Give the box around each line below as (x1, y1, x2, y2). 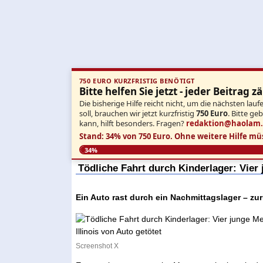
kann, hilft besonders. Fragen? (79, 117, 186, 129)
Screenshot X (76, 242, 119, 251)
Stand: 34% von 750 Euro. (79, 130, 173, 141)
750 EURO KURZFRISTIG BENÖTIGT (79, 76, 195, 86)
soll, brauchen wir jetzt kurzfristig (79, 107, 196, 119)
